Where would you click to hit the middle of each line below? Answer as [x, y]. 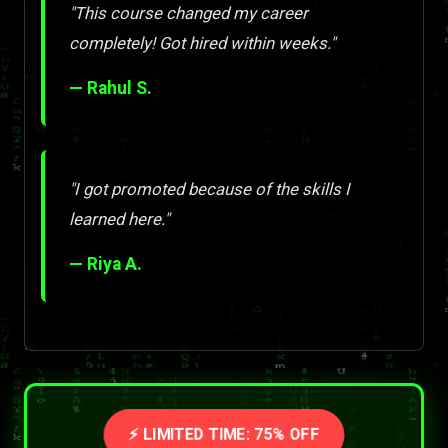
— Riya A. [105, 264]
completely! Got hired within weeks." [202, 43]
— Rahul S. [110, 88]
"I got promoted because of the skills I [209, 189]
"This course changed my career [188, 13]
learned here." [119, 219]
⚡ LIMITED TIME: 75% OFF [224, 435]
